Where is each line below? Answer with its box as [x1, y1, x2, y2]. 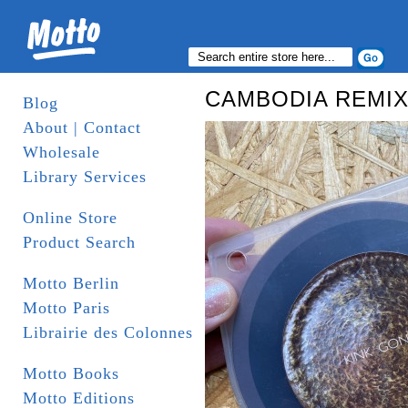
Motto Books [23, 364, 119, 382]
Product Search [23, 233, 136, 251]
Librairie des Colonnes [23, 323, 193, 342]
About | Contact [23, 118, 141, 137]
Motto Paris [23, 299, 110, 317]
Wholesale [23, 143, 100, 161]
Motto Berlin [23, 274, 119, 292]
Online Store [23, 209, 117, 227]
